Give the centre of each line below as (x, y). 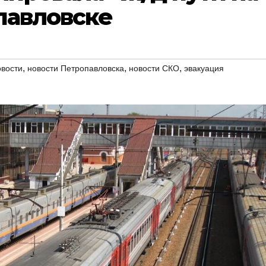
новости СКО (154, 68)
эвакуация (204, 68)
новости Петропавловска (76, 68)
